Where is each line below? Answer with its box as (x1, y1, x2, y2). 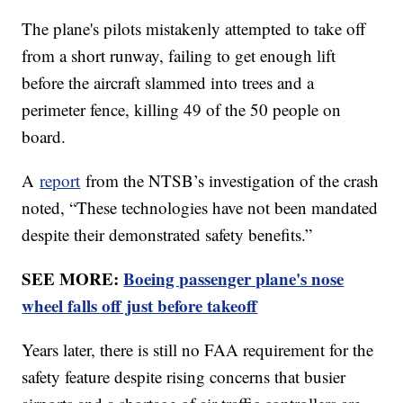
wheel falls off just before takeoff (22, 292, 258, 318)
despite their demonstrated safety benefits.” (22, 222, 313, 246)
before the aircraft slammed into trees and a (22, 70, 315, 94)
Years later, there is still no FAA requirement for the (22, 337, 374, 361)
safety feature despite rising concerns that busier (22, 364, 346, 388)
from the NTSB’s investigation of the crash (80, 168, 380, 192)
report (40, 168, 81, 192)
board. (22, 124, 67, 148)
